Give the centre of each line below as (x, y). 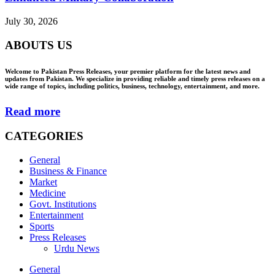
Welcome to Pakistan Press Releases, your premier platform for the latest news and (128, 71)
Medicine (48, 193)
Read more (33, 111)
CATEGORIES (44, 136)
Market (43, 182)
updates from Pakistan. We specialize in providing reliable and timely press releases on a (135, 78)
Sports (42, 227)
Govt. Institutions (63, 204)
